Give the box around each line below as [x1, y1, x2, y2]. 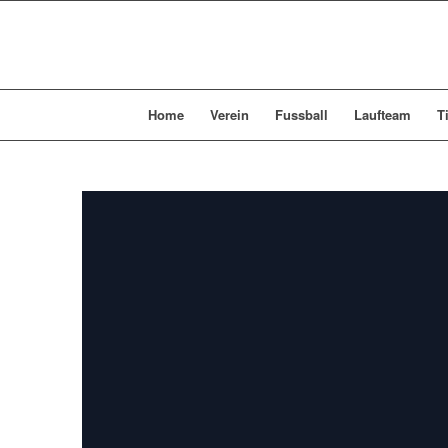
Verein [210, 105, 250, 124]
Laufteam [354, 105, 412, 124]
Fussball [275, 105, 329, 124]
